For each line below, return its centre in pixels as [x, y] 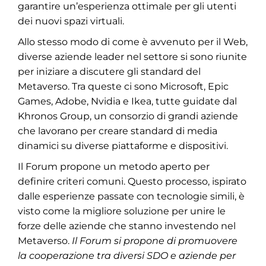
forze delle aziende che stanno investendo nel [127, 226]
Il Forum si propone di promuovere [155, 241]
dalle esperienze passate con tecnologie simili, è [131, 196]
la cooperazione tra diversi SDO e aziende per [127, 256]
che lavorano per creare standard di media [118, 131]
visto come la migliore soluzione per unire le [122, 211]
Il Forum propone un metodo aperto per [114, 167]
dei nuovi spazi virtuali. [71, 21]
